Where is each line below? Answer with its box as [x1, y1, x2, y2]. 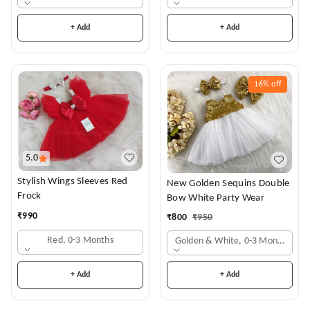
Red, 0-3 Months [47, 235, 113, 246]
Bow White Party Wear [167, 192, 264, 203]
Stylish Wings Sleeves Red [17, 176, 77, 187]
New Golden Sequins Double [167, 178, 290, 189]
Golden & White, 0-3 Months [174, 235, 290, 246]
